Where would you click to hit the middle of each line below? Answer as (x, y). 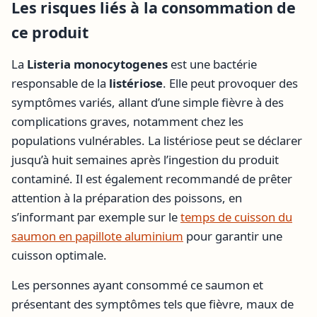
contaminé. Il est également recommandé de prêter (152, 179)
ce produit (50, 32)
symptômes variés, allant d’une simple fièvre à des (148, 103)
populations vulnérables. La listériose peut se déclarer (157, 141)
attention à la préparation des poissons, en (127, 198)
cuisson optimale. (59, 255)
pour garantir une (233, 236)
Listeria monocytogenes (97, 64)
